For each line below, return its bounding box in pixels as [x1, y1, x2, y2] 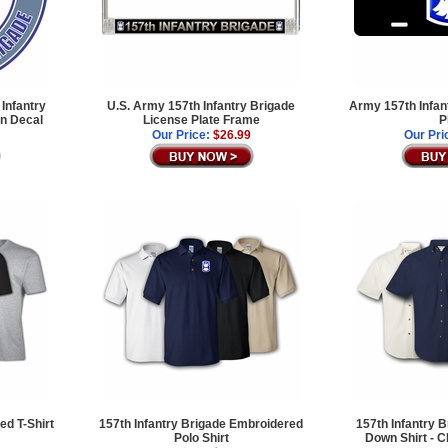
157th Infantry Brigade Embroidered [99, 416, 304, 431]
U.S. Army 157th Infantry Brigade [107, 98, 296, 113]
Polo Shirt [173, 430, 229, 445]
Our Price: [151, 127, 210, 142]
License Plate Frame [142, 112, 260, 127]
